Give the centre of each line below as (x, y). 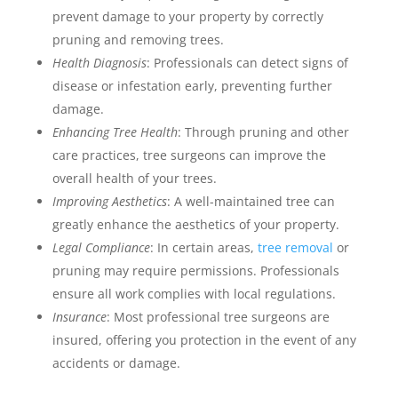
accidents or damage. (116, 363)
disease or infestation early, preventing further (192, 86)
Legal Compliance (101, 247)
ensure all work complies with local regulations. (194, 294)
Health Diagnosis (99, 63)
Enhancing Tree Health (115, 132)
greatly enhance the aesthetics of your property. (195, 224)
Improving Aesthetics (109, 201)
